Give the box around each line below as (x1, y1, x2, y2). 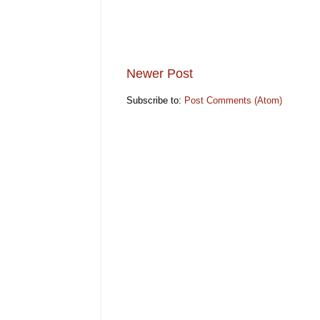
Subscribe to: (126, 95, 184, 106)
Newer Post (126, 66, 193, 81)
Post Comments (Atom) (184, 95, 282, 106)
